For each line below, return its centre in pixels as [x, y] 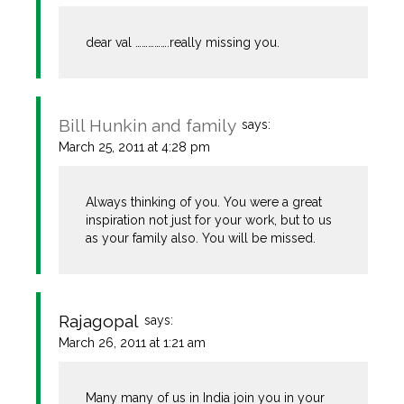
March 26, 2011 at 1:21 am [132, 342]
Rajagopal [99, 321]
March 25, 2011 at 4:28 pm [134, 147]
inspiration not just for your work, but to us [209, 220]
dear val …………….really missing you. [183, 42]
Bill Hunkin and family [147, 125]
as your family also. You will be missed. [201, 238]
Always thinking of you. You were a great [204, 202]
